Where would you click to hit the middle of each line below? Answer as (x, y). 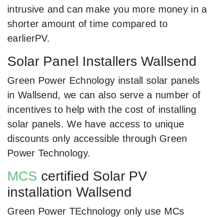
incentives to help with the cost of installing (102, 109)
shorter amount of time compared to (88, 23)
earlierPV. (29, 38)
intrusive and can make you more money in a (107, 9)
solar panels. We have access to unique (96, 124)
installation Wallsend (70, 192)
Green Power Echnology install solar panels (104, 80)
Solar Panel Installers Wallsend (102, 61)
